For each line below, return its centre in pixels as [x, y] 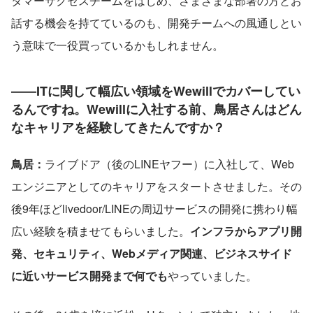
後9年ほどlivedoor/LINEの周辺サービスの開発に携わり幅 [154, 208]
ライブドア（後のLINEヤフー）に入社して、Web [169, 163]
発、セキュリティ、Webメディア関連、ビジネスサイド [152, 253]
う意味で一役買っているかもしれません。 [117, 45]
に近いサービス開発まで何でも [89, 275]
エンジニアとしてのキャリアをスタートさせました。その [156, 186]
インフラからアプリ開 [246, 231]
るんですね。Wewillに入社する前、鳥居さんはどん [156, 109]
